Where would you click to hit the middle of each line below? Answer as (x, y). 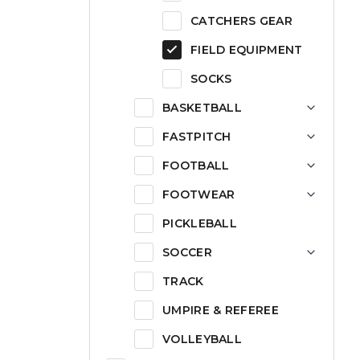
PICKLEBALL (200, 223)
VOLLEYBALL (202, 339)
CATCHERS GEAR (241, 21)
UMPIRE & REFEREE (221, 310)
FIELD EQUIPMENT (247, 50)
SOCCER (187, 252)
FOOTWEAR (199, 194)
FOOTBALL (196, 166)
